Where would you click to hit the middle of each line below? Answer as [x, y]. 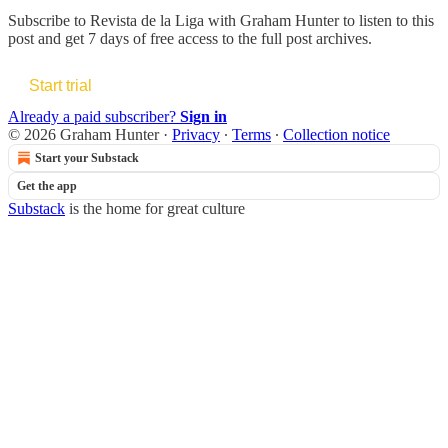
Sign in [203, 116]
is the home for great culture [155, 208]
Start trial [60, 85]
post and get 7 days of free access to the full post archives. [190, 38]
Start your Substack [87, 157]
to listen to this [386, 20]
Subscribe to [49, 20]
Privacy [196, 134]
